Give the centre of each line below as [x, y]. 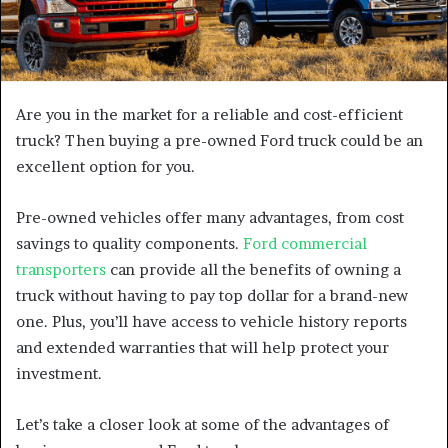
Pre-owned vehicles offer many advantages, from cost [210, 217]
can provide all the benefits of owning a [253, 269]
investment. [59, 373]
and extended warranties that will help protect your [202, 347]
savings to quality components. [129, 243]
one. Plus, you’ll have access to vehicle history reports [211, 321]
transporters [61, 269]
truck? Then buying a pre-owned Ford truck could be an [219, 140]
